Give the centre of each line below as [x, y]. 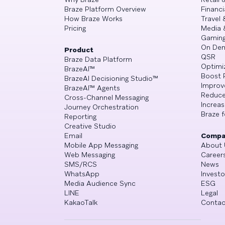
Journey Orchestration [101, 107]
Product [79, 50]
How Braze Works [93, 19]
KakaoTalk [81, 202]
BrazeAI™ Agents [92, 88]
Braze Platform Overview [105, 9]
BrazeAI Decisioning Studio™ [111, 78]
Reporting [80, 117]
